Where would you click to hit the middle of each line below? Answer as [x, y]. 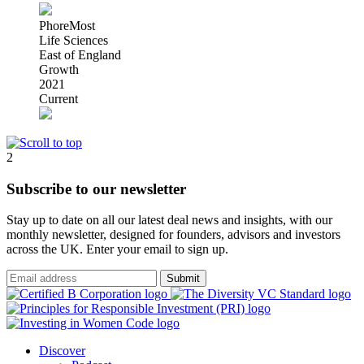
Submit [183, 279]
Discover [62, 351]
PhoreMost [67, 25]
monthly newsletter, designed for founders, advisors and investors [173, 235]
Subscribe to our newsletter [96, 188]
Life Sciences [74, 40]
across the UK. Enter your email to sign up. [117, 249]
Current [58, 98]
